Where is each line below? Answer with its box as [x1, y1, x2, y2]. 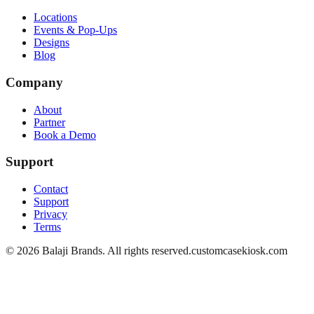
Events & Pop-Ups [34, 24, 117, 36]
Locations [34, 11, 77, 24]
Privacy [34, 207, 67, 220]
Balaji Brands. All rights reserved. [39, 244, 191, 257]
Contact [34, 182, 68, 195]
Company [6, 74, 63, 90]
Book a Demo [34, 128, 96, 141]
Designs [34, 36, 69, 49]
